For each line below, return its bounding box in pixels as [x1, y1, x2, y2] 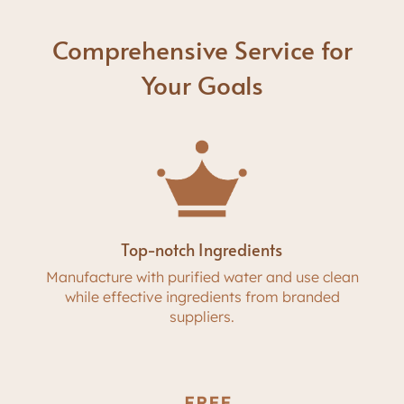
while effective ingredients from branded [64, 288, 340, 307]
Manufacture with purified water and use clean [45, 268, 359, 287]
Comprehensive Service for [51, 32, 353, 67]
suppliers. [170, 308, 234, 326]
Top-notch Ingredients [121, 238, 283, 262]
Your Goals [141, 67, 263, 102]
